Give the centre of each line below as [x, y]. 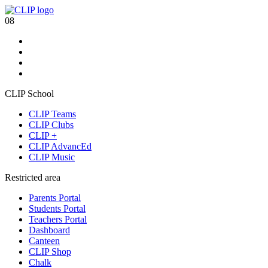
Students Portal [57, 208]
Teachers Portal [58, 219]
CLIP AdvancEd [60, 146]
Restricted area [33, 177]
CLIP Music [52, 157]
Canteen [44, 241]
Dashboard [49, 230]
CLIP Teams [52, 114]
